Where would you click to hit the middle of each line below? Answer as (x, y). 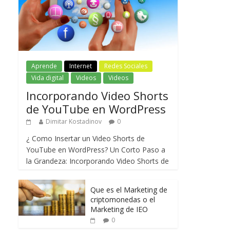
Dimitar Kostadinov (74, 122)
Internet (81, 66)
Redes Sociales (126, 66)
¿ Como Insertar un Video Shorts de (85, 139)
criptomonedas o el (123, 200)
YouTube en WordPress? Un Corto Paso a (96, 150)
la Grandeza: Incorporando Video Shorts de (98, 161)
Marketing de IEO (119, 209)
